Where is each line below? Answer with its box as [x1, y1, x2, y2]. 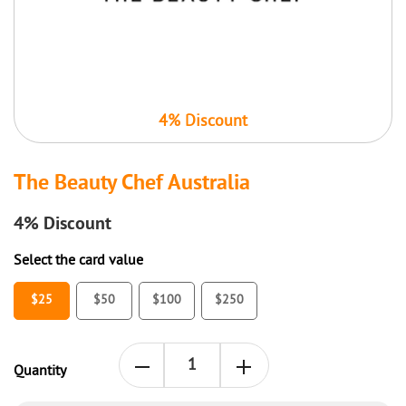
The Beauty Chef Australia [14, 170, 250, 198]
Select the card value [14, 252, 143, 271]
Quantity [14, 362, 66, 382]
